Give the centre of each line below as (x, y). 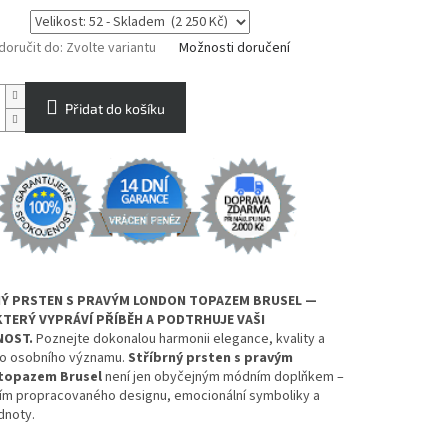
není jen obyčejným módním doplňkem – (222, 377)
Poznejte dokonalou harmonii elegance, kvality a (180, 339)
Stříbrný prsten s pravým (210, 358)
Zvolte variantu (110, 48)
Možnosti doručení (234, 48)
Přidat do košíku (114, 109)
